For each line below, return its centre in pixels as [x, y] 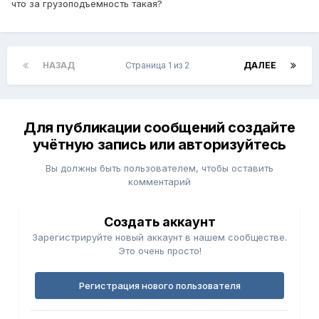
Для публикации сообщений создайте [159, 128]
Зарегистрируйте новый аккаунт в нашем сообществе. [159, 237]
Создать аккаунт [159, 222]
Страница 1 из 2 [159, 66]
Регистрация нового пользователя [159, 286]
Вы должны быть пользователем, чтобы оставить [159, 168]
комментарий [159, 182]
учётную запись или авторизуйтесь [159, 145]
